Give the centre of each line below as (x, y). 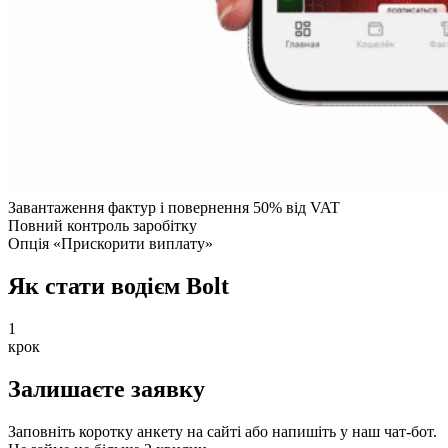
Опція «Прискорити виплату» (110, 244)
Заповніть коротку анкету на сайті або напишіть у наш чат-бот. (222, 431)
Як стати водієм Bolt (118, 286)
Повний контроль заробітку (102, 226)
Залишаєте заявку (106, 388)
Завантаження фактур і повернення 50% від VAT (174, 208)
